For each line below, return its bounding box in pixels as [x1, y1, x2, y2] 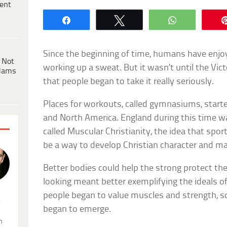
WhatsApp [185, 15, 225, 24]
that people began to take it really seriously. [43, 77, 214, 87]
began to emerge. [43, 204, 111, 214]
